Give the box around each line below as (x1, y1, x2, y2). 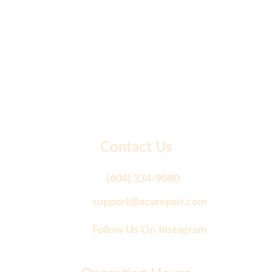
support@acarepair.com (92, 197, 207, 208)
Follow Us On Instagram (92, 225, 207, 236)
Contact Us (100, 140, 172, 155)
